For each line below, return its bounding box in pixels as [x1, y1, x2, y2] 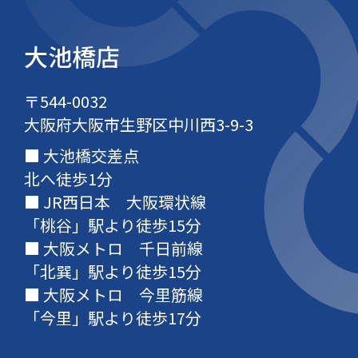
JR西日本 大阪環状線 [39, 190, 206, 214]
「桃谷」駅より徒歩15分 [23, 213, 201, 237]
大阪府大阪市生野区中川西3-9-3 [23, 113, 253, 137]
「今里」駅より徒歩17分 [23, 306, 201, 330]
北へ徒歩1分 [23, 167, 113, 191]
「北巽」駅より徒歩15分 [23, 260, 201, 284]
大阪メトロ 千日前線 [39, 237, 203, 261]
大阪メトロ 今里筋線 [39, 283, 203, 307]
